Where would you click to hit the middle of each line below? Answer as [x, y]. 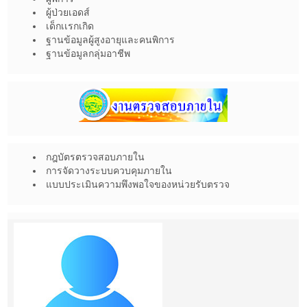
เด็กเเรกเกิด [70, 26]
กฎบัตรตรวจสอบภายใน [95, 157]
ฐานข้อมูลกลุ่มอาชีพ [88, 53]
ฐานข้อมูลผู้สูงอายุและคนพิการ [110, 40]
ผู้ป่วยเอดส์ [68, 12]
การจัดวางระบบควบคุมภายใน [109, 171]
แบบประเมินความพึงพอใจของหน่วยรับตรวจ [138, 184]
